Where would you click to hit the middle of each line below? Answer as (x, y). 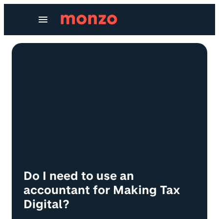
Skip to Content (40, 12)
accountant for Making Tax (102, 190)
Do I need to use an (79, 175)
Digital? (46, 204)
